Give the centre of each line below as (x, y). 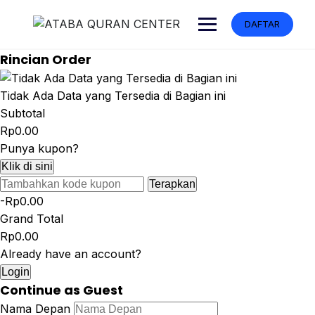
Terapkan (172, 184)
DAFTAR (262, 24)
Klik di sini (27, 166)
